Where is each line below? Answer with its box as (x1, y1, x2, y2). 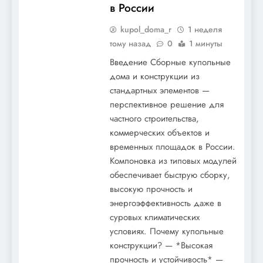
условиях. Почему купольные (109, 225, 224, 238)
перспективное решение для (109, 98, 224, 111)
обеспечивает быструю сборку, (109, 168, 230, 181)
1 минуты (188, 38, 222, 49)
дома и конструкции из (109, 70, 200, 83)
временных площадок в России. (109, 140, 235, 153)
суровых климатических (109, 211, 200, 224)
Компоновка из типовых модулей (109, 154, 237, 167)
